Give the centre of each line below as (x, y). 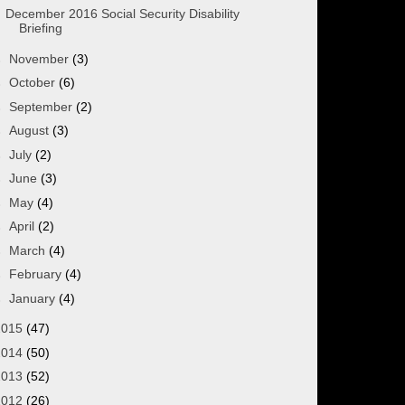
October (33, 83)
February (37, 274)
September (42, 106)
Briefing (40, 28)
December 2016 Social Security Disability (122, 14)
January (33, 298)
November (40, 58)
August (30, 131)
